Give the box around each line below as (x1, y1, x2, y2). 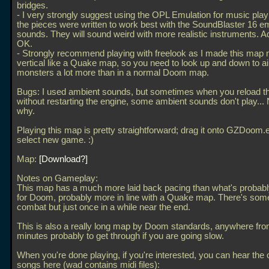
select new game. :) (17, 135, 94, 145)
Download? (41, 154, 85, 164)
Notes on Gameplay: (17, 174, 98, 183)
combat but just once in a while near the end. (17, 202, 190, 212)
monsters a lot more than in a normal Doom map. (17, 68, 209, 77)
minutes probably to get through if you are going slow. (17, 231, 224, 241)
